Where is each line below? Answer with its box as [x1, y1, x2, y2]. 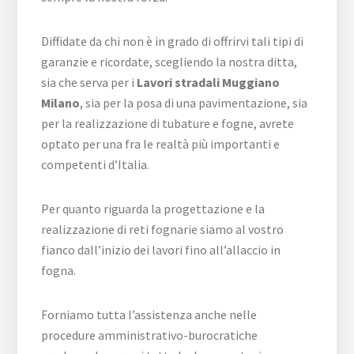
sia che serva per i [41, 74, 137, 90]
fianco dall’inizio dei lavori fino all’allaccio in [41, 242, 281, 258]
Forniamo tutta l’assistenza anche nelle [41, 307, 258, 322]
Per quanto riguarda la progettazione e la [41, 201, 265, 217]
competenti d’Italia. [41, 156, 150, 172]
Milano [41, 95, 81, 111]
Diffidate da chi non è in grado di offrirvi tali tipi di [41, 33, 304, 49]
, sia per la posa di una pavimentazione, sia [80, 95, 308, 111]
